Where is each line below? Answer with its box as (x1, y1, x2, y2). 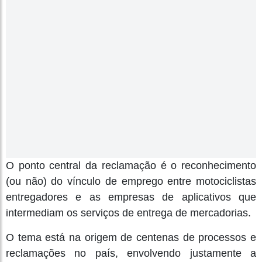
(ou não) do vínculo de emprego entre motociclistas (6, 175, 256, 187)
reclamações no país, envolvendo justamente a (6, 247, 256, 259)
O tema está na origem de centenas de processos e (6, 231, 256, 243)
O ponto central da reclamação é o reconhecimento (6, 159, 256, 171)
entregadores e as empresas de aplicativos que (6, 191, 256, 203)
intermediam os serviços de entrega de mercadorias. (6, 206, 251, 219)
